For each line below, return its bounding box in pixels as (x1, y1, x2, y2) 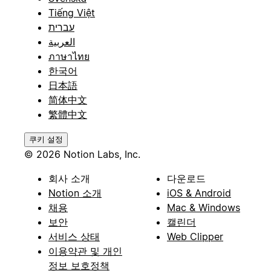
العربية (48, 35, 75, 48)
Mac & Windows (167, 201, 240, 214)
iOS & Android (167, 186, 231, 199)
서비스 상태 (48, 230, 100, 243)
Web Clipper (167, 230, 223, 243)
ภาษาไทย (48, 50, 90, 62)
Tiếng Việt (48, 6, 95, 19)
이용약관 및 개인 (48, 244, 122, 257)
